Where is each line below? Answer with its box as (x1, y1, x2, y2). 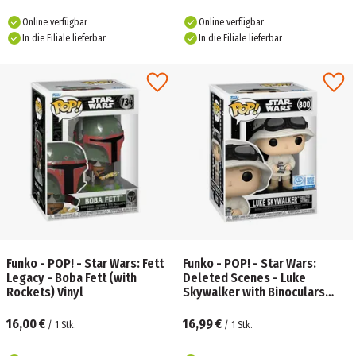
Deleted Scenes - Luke (183, 270, 306, 285)
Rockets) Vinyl (6, 284, 83, 300)
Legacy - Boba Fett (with (6, 270, 137, 285)
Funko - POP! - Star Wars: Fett (6, 256, 164, 271)
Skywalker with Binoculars (183, 284, 325, 300)
